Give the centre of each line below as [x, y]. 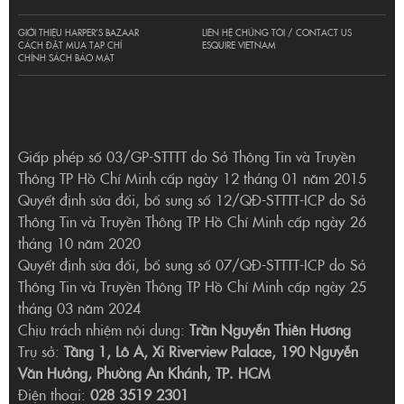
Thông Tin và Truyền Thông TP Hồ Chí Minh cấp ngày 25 [192, 285]
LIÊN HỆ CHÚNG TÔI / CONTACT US [277, 32]
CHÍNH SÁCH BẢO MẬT [66, 57]
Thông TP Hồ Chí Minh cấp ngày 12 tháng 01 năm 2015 [192, 177]
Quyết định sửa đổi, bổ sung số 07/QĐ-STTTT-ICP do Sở [192, 264]
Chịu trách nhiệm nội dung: [104, 329]
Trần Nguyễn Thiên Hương [270, 329]
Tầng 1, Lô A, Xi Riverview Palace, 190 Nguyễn [211, 350]
